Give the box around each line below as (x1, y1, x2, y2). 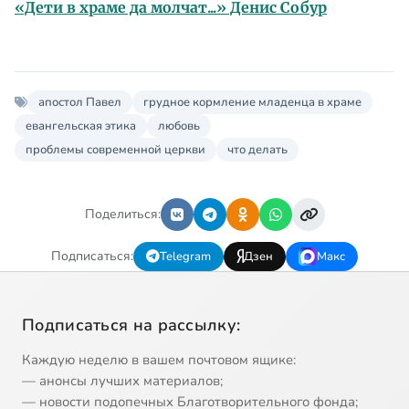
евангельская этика (26, 117, 136, 134)
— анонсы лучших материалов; (22, 371, 223, 390)
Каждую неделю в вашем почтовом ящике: (22, 350, 296, 369)
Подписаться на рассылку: (22, 313, 241, 336)
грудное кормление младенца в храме (143, 93, 362, 110)
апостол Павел (38, 93, 121, 110)
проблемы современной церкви (26, 141, 205, 158)
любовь (158, 117, 200, 134)
